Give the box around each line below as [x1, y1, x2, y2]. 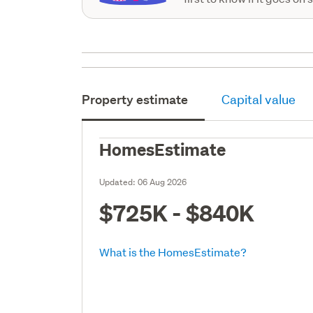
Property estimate [82, 91, 189, 108]
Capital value [221, 91, 296, 108]
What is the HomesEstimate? [99, 244, 247, 259]
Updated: [99, 175, 138, 188]
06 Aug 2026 [138, 175, 187, 188]
